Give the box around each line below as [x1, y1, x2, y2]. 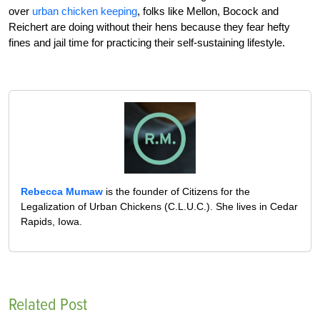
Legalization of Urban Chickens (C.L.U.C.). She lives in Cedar [21, 200, 298, 212]
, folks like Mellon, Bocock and [137, 4, 279, 17]
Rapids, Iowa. [21, 215, 82, 227]
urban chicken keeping [32, 4, 137, 17]
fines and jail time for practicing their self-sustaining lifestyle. [9, 36, 285, 49]
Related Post [9, 294, 87, 315]
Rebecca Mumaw [21, 185, 103, 197]
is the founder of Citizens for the [103, 185, 250, 197]
